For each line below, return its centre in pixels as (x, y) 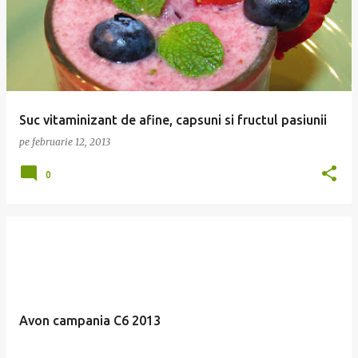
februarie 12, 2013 (71, 142)
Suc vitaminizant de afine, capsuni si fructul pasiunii (173, 120)
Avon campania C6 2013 (90, 320)
